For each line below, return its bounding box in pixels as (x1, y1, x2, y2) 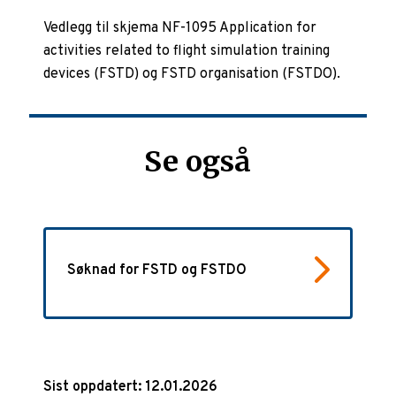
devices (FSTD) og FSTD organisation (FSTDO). (43, 65, 341, 84)
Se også (144, 144, 252, 180)
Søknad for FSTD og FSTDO (67, 261, 247, 279)
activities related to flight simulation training (43, 42, 331, 61)
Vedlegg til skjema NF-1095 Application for (43, 19, 317, 38)
